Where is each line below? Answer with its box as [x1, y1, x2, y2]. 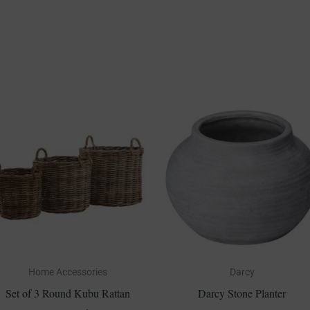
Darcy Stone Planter [198, 285, 286, 300]
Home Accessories [28, 266, 108, 277]
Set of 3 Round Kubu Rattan [6, 285, 131, 300]
